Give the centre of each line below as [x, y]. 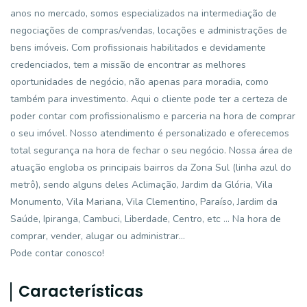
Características [81, 292]
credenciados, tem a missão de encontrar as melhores [128, 65]
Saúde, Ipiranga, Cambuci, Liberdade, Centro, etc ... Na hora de [146, 219]
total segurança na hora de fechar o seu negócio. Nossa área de [151, 150]
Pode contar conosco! [57, 253]
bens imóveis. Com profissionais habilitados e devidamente [138, 48]
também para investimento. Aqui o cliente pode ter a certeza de [149, 99]
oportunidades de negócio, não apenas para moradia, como [139, 82]
